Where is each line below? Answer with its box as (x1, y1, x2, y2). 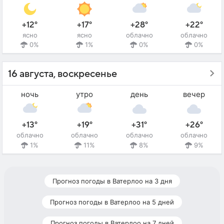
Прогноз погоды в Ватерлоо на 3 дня (52, 176, 172, 185)
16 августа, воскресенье (8, 68, 117, 80)
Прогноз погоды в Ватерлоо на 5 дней (50, 197, 174, 206)
